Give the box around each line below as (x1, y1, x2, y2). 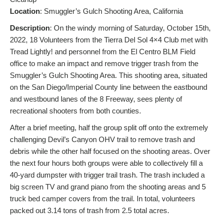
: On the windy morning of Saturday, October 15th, (50, 23, 211, 32)
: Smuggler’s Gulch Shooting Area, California (40, 6, 183, 15)
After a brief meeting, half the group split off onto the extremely (10, 123, 208, 132)
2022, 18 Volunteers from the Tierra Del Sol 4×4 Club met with (10, 35, 208, 44)
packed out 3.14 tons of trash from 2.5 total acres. (10, 206, 169, 215)
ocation (14, 6, 40, 15)
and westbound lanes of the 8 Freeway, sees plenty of (10, 94, 182, 103)
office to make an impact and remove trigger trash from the (10, 59, 198, 68)
